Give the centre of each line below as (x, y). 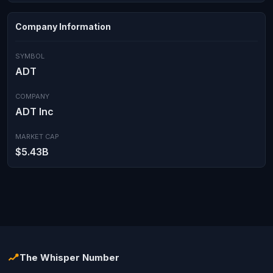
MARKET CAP (37, 136)
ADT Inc (34, 112)
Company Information (63, 27)
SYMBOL (30, 56)
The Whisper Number (69, 257)
